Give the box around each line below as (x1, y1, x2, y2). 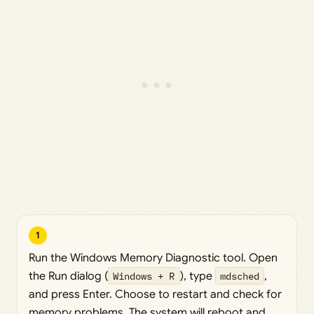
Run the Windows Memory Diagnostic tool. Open (29, 250, 278, 265)
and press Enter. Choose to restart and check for (29, 287, 282, 301)
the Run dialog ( (29, 268, 108, 283)
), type (179, 268, 215, 283)
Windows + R (113, 268, 175, 282)
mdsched (219, 268, 259, 282)
